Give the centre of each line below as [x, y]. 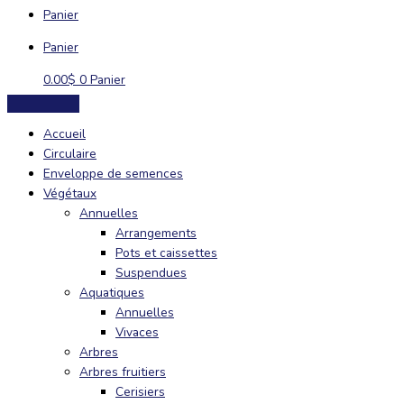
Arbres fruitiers [123, 372]
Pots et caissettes [166, 253]
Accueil [64, 134]
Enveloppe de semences [113, 174]
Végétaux [70, 194]
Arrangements [156, 234]
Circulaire [70, 154]
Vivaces [137, 333]
